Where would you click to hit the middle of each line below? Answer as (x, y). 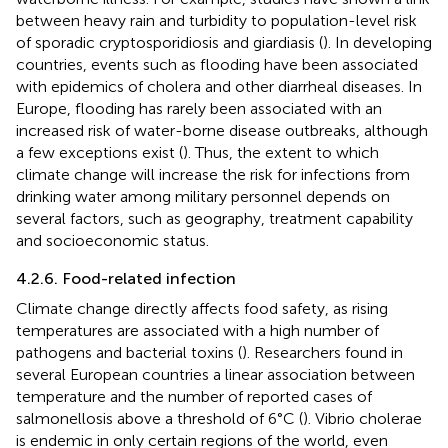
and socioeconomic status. (112, 241)
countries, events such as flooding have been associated (217, 65)
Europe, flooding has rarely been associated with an (199, 109)
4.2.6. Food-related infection (126, 279)
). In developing (377, 43)
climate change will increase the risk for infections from (213, 175)
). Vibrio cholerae (362, 419)
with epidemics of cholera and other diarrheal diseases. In (219, 87)
